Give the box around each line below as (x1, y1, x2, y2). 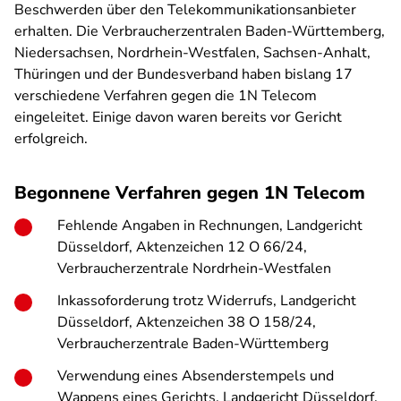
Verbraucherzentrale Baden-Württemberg (57, 334, 328, 354)
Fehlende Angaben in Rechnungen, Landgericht (57, 216, 363, 235)
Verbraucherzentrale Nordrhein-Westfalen (57, 259, 331, 278)
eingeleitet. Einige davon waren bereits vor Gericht (14, 107, 342, 127)
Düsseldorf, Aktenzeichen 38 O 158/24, (57, 312, 316, 332)
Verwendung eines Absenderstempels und (57, 366, 334, 386)
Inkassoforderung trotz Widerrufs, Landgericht (57, 291, 356, 311)
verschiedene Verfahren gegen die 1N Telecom (14, 86, 317, 106)
